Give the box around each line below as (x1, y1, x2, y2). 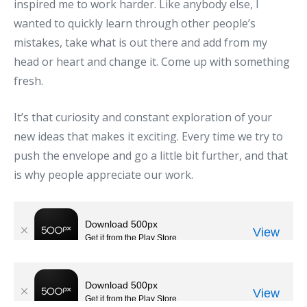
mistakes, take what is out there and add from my (14, 34, 267, 50)
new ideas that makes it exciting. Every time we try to (14, 128, 283, 144)
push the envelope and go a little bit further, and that (14, 147, 288, 163)
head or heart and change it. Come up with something (14, 53, 290, 69)
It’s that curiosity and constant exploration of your (14, 109, 272, 125)
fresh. (14, 73, 43, 88)
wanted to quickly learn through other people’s (14, 15, 256, 31)
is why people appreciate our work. (14, 167, 193, 182)
